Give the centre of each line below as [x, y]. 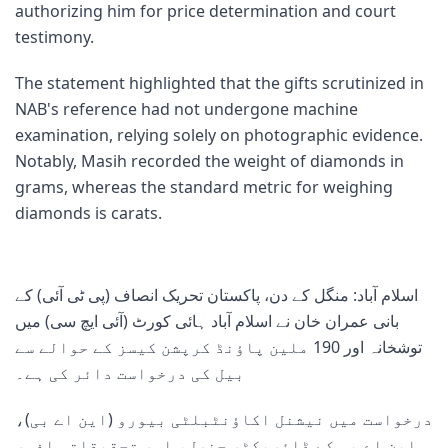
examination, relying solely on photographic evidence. [219, 134]
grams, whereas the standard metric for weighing [204, 186]
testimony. [54, 36]
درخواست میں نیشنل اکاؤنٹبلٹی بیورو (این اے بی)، [224, 418]
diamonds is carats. [88, 212]
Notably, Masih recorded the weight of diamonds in [209, 160]
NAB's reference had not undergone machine [186, 108]
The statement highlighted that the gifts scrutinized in [219, 82]
